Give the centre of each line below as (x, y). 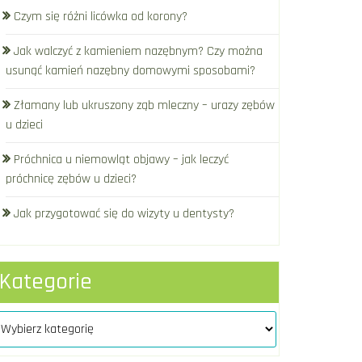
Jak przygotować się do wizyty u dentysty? (124, 214)
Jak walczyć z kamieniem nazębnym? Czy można (138, 52)
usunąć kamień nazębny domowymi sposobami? (130, 71)
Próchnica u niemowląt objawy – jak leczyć (121, 160)
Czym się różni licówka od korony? (101, 17)
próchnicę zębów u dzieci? (71, 179)
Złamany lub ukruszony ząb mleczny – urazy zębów (144, 106)
